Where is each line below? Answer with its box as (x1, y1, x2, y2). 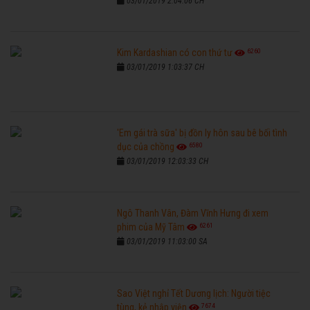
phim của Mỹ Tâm (117, 221, 185, 233)
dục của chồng (117, 141, 175, 153)
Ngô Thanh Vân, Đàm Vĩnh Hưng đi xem (117, 208, 269, 219)
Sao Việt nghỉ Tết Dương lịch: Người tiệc (117, 288, 271, 300)
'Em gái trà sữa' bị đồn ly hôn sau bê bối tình (117, 127, 288, 139)
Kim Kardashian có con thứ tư (117, 47, 233, 59)
